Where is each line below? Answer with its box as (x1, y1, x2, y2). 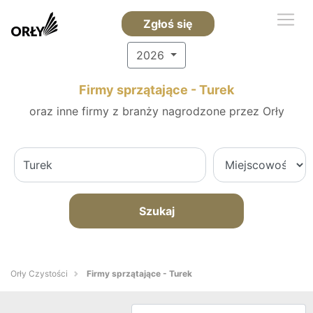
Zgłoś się (143, 17, 193, 31)
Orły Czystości (10, 268, 68, 279)
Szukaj (138, 204, 175, 218)
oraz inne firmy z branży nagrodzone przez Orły (29, 104, 284, 118)
